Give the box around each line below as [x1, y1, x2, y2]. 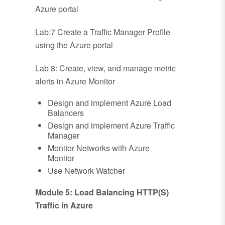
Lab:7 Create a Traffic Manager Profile [35, 26, 170, 38]
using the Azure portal [35, 39, 113, 51]
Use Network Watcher [48, 165, 125, 177]
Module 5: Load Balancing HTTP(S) [35, 186, 169, 198]
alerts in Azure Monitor [35, 75, 115, 87]
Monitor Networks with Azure [48, 142, 150, 154]
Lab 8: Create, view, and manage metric [35, 62, 176, 74]
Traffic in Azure [35, 199, 93, 211]
